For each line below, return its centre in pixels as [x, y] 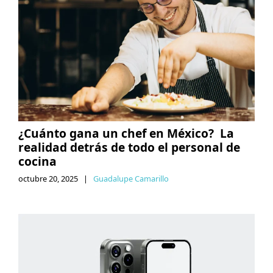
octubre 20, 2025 [48, 178]
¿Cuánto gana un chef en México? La [126, 133]
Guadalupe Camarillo [131, 178]
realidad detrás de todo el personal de [129, 147]
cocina [37, 161]
